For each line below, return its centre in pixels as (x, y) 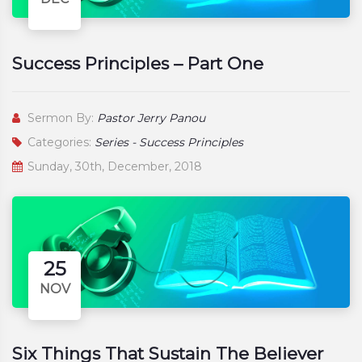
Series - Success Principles (169, 143)
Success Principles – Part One (138, 64)
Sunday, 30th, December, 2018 (113, 167)
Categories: (59, 143)
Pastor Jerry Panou (151, 118)
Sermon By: (61, 118)
